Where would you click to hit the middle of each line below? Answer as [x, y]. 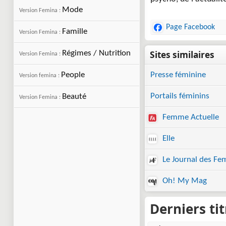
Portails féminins [180, 96]
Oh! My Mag [184, 181]
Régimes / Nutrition [96, 53]
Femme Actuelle [190, 117]
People [73, 75]
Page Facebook [190, 27]
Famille [75, 32]
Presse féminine [178, 75]
